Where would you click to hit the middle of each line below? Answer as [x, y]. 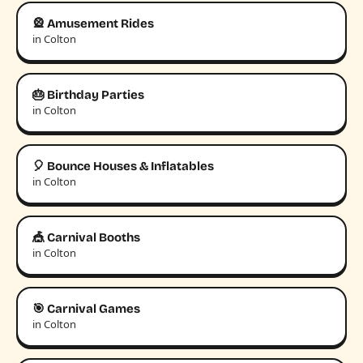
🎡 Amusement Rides [93, 24]
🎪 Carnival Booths [86, 238]
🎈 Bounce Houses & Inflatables [123, 167]
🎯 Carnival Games [86, 309]
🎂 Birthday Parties [88, 95]
